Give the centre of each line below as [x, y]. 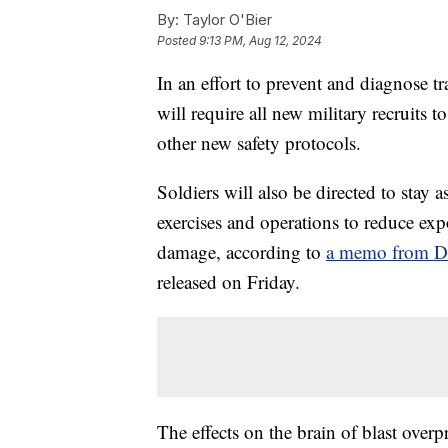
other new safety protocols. [259, 143]
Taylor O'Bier [225, 20]
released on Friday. [228, 282]
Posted [178, 41]
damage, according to [241, 252]
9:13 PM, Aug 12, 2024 [260, 41]
